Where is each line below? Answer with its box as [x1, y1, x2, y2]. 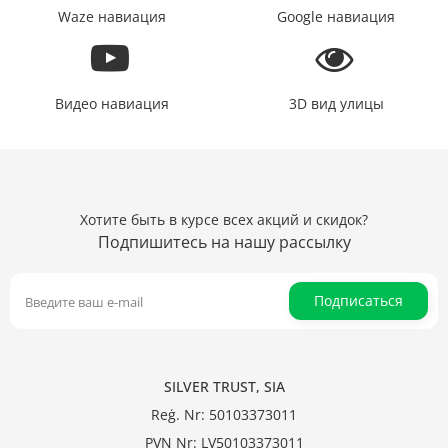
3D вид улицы [288, 94, 384, 114]
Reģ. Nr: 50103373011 [151, 405, 297, 425]
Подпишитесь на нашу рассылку [97, 231, 351, 254]
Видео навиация [55, 94, 169, 114]
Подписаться [314, 291, 403, 311]
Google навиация [277, 7, 395, 27]
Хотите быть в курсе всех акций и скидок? [80, 210, 368, 230]
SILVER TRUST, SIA [163, 377, 285, 397]
